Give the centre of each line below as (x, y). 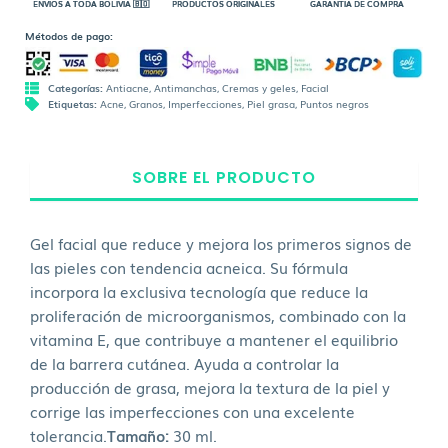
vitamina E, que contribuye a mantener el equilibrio (214, 338)
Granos (145, 103)
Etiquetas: (73, 103)
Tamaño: (138, 434)
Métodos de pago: (69, 35)
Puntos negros (334, 103)
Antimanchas (185, 87)
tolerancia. (68, 434)
